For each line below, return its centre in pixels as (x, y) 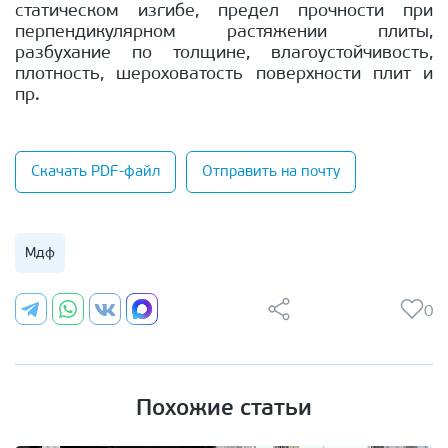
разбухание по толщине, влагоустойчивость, (224, 54)
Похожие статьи (224, 410)
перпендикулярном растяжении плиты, (224, 33)
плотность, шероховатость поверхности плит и (224, 75)
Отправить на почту (271, 172)
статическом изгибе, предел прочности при (224, 12)
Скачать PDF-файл (95, 172)
